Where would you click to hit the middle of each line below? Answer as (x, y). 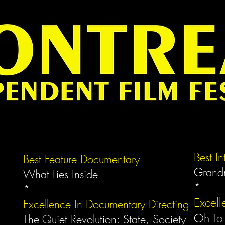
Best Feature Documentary (81, 159)
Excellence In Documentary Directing (106, 204)
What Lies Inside (62, 174)
